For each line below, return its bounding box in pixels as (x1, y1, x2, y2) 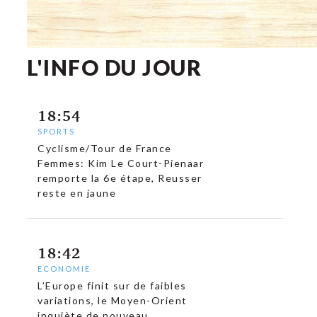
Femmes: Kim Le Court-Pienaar (38, 157, 204, 169)
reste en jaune (38, 187, 117, 199)
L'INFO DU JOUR (27, 54, 202, 80)
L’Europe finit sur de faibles (38, 279, 187, 292)
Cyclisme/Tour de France (38, 142, 172, 154)
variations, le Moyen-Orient (38, 294, 188, 306)
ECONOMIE (38, 264, 91, 273)
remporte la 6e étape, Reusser (38, 172, 202, 184)
